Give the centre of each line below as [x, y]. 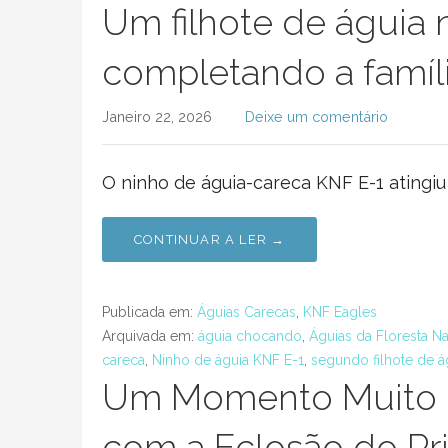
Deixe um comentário [316, 116]
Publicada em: [149, 312]
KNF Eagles [340, 312]
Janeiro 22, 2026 [157, 116]
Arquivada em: [150, 336]
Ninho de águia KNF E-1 [228, 360]
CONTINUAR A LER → [210, 239]
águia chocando [250, 336]
